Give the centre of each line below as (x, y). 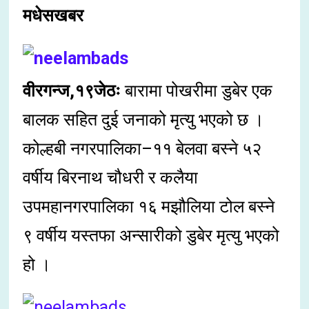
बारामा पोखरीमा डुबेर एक (197, 91)
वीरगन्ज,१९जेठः (72, 91)
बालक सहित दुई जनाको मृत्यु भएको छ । (144, 120)
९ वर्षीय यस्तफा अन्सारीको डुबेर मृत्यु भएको (151, 236)
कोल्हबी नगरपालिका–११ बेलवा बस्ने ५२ (142, 149)
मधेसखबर (53, 16)
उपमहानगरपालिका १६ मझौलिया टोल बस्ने (149, 207)
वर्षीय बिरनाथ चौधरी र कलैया (111, 178)
